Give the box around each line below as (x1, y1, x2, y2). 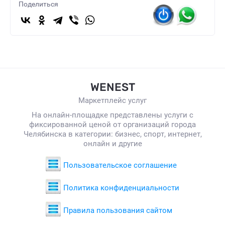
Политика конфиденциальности (63, 183, 179, 192)
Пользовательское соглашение (63, 160, 177, 170)
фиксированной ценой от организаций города (29, 120, 196, 129)
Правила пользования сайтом (63, 205, 172, 215)
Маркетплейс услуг (78, 95, 147, 105)
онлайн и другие (83, 139, 142, 148)
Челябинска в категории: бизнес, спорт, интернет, (23, 129, 202, 139)
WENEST (90, 80, 135, 94)
